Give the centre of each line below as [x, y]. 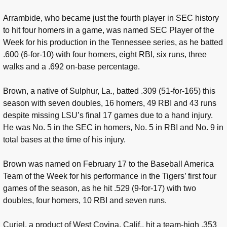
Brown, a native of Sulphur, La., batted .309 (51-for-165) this [109, 91]
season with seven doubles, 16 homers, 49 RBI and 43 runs [110, 103]
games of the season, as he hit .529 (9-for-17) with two [100, 188]
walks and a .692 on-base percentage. [71, 67]
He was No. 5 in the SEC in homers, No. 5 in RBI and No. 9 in [113, 128]
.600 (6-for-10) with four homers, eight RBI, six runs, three [105, 55]
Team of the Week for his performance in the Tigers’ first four [110, 176]
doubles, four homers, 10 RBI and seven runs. [85, 201]
